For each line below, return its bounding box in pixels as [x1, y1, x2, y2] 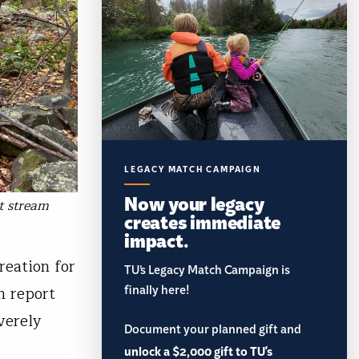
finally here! [124, 280, 189, 305]
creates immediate [124, 207, 281, 236]
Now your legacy [124, 188, 264, 217]
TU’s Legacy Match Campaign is [124, 260, 290, 285]
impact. [124, 225, 188, 254]
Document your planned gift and [124, 320, 301, 345]
